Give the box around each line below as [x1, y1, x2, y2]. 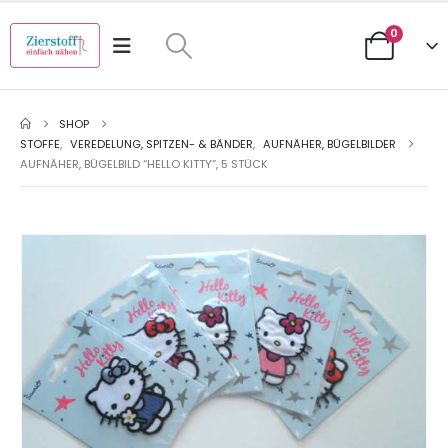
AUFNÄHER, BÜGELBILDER [263, 136, 396, 152]
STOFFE [20, 136, 60, 152]
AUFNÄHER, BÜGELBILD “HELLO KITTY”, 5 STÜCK [20, 156, 268, 172]
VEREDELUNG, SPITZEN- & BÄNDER [70, 136, 253, 152]
